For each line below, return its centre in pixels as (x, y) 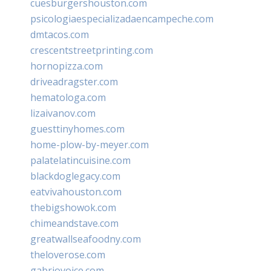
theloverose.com (68, 254)
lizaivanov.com (63, 113)
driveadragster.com (74, 81)
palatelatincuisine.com (80, 160)
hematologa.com (68, 97)
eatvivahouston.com (76, 191)
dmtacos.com (60, 34)
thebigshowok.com (73, 207)
